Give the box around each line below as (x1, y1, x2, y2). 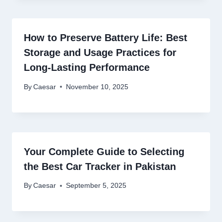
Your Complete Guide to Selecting (24, 146, 184, 157)
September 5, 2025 (66, 182, 127, 190)
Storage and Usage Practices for (24, 47, 176, 58)
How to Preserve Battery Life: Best (24, 32, 187, 44)
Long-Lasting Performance (24, 62, 150, 73)
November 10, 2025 (66, 83, 129, 91)
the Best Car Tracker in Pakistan (24, 161, 176, 172)
